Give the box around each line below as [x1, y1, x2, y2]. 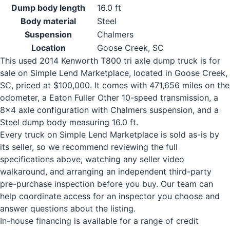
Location [31, 43, 66, 53]
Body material [21, 16, 76, 26]
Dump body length [11, 3, 85, 13]
